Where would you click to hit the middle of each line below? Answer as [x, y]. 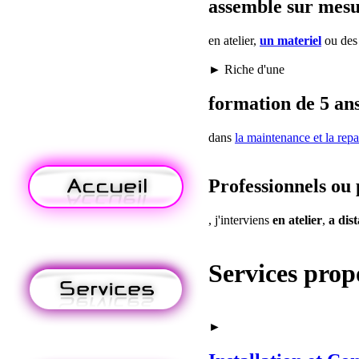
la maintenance [272, 137]
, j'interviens [240, 220]
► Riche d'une [246, 69]
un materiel [290, 40]
